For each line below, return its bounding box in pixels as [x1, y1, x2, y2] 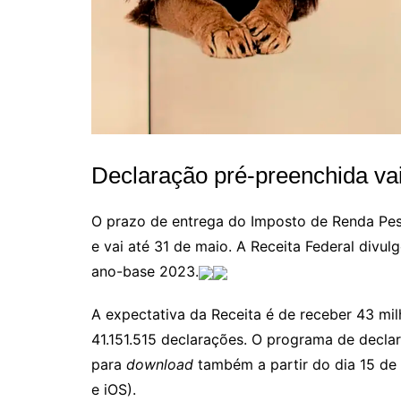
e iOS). [91, 380, 136, 399]
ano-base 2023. [91, 262, 199, 281]
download [126, 355, 193, 374]
